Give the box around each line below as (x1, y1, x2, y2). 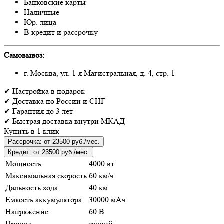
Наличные (24, 7, 59, 17)
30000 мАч (89, 194, 126, 204)
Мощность (5, 158, 41, 168)
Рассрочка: (8, 137, 42, 145)
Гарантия (10, 106, 46, 116)
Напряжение (5, 206, 48, 216)
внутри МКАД (74, 116, 125, 126)
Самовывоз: (4, 50, 44, 60)
